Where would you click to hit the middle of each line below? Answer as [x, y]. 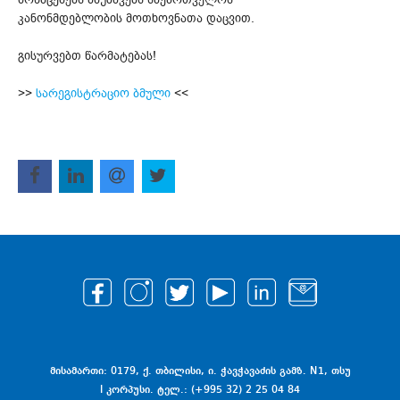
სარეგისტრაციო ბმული [103, 93]
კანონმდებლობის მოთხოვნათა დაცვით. [136, 18]
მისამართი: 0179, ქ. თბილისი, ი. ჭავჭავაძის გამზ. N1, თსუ [200, 371]
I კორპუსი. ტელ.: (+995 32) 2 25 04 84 [200, 390]
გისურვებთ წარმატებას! [87, 55]
